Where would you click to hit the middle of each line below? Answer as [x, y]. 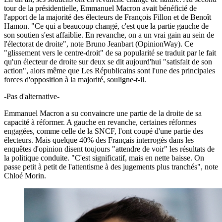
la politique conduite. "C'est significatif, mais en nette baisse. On [104, 158]
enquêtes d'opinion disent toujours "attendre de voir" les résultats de [109, 149]
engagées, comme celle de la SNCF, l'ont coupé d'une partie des [104, 131]
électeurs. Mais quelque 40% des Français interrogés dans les [99, 140]
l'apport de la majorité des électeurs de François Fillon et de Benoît [108, 17]
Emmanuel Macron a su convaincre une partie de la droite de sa [103, 113]
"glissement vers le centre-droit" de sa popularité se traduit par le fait [110, 53]
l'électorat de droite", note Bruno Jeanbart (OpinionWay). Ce [99, 44]
